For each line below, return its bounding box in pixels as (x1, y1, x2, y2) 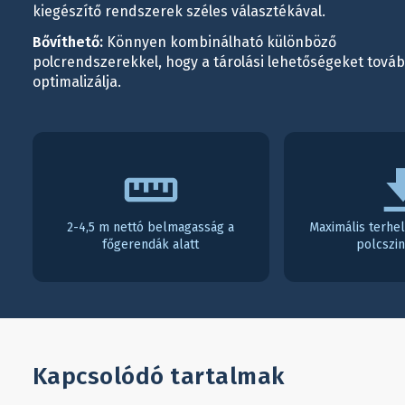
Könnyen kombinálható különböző (102, 33, 336, 51)
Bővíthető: (32, 33, 103, 51)
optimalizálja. (32, 73, 121, 90)
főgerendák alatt (102, 237, 200, 252)
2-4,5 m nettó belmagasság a (67, 220, 235, 235)
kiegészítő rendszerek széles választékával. (32, 3, 325, 20)
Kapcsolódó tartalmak (32, 362, 285, 391)
